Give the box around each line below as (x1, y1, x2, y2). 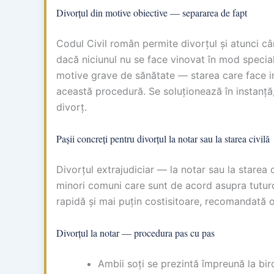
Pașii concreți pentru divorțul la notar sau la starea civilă (56, 131, 270, 145)
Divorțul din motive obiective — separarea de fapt (56, 6, 247, 20)
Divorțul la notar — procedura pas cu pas (56, 226, 215, 239)
